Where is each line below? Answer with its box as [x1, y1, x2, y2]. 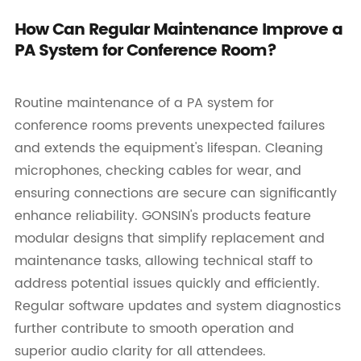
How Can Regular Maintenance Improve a [14, 16, 342, 44]
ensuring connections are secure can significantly [14, 183, 337, 205]
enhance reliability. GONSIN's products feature [14, 205, 311, 227]
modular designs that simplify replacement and [14, 228, 325, 250]
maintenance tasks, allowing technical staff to [14, 251, 313, 272]
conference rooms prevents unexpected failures [14, 115, 325, 137]
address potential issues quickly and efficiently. [14, 273, 320, 295]
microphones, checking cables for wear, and [14, 160, 301, 182]
